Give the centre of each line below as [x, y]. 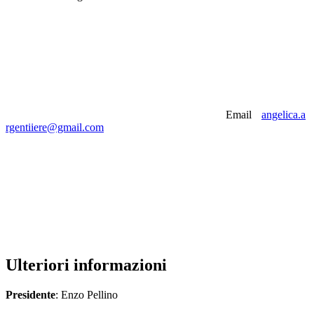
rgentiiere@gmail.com [55, 127]
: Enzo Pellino [87, 294]
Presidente [30, 294]
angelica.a [284, 114]
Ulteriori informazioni [86, 265]
